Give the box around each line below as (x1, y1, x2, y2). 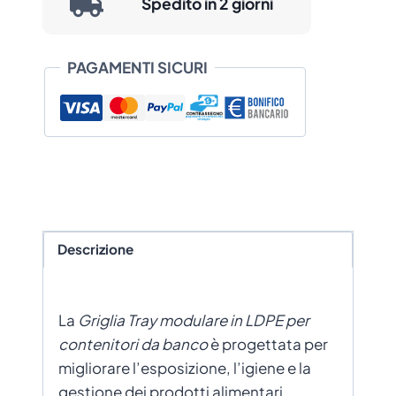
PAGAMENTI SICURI (67, 57, 208, 77)
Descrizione (57, 240, 134, 258)
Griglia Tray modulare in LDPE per (78, 309, 309, 330)
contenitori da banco (58, 333, 208, 354)
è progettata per (208, 333, 328, 354)
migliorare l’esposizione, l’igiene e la (58, 357, 311, 377)
